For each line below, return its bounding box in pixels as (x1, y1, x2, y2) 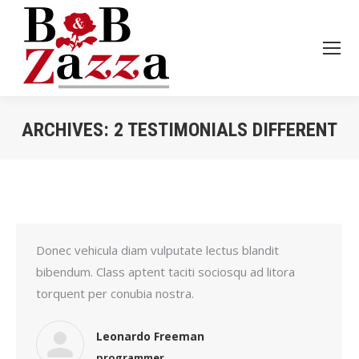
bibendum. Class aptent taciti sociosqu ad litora (36, 264, 295, 280)
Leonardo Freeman (96, 328, 204, 344)
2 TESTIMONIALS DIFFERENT (114, 119, 337, 141)
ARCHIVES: (22, 119, 114, 141)
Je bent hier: (179, 146, 245, 162)
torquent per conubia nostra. (36, 285, 194, 301)
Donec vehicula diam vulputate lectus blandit (36, 242, 279, 258)
